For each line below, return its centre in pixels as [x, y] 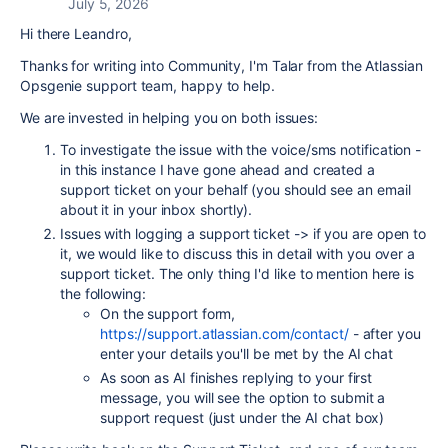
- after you [384, 333]
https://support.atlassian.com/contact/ [224, 333]
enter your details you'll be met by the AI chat [248, 353]
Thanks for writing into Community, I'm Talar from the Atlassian [221, 65]
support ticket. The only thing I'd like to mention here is [237, 273]
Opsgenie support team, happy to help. [149, 85]
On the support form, [168, 313]
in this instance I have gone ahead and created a [217, 169]
